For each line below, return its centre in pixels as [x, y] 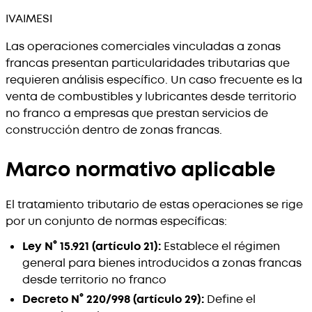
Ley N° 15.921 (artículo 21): [92, 246]
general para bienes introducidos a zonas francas [162, 263]
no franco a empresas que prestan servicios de [137, 113]
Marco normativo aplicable [141, 170]
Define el [230, 299]
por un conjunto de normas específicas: [116, 221]
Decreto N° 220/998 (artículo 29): [113, 299]
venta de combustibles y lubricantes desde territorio [151, 96]
